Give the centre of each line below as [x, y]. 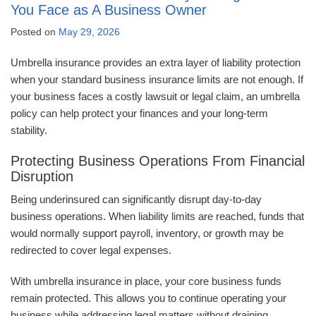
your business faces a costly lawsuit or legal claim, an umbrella [155, 97]
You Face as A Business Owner [109, 10]
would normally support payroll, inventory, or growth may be [147, 233]
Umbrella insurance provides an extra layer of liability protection [156, 63]
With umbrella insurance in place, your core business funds [146, 281]
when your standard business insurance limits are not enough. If [157, 80]
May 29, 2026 [89, 32]
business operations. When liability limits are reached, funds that [157, 217]
